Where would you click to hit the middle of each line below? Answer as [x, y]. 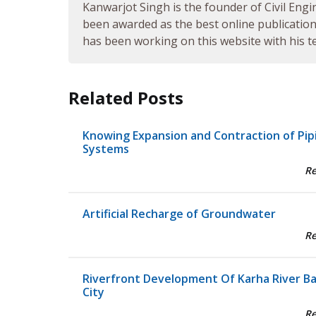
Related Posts [126, 98]
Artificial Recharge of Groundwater [179, 214]
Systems [106, 149]
